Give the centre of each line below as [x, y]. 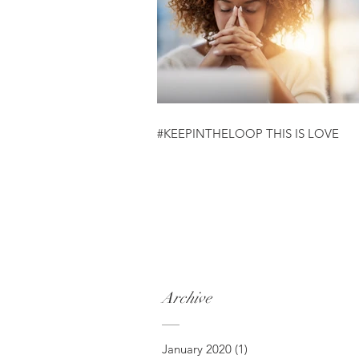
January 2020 [197, 349]
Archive [187, 298]
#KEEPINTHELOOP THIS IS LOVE [248, 133]
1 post [264, 349]
